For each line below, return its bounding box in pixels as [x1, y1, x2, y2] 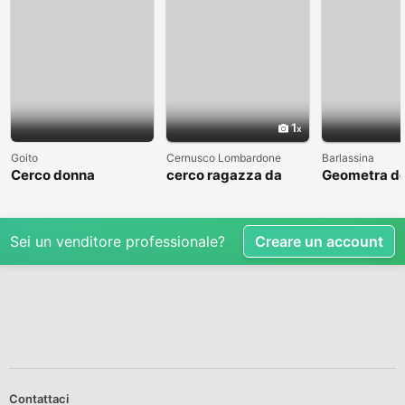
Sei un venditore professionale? [10, 231, 225, 250]
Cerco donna [11, 165, 95, 184]
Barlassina [322, 150, 374, 165]
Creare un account [255, 231, 383, 250]
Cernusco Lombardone [166, 150, 281, 165]
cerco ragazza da [166, 165, 282, 184]
